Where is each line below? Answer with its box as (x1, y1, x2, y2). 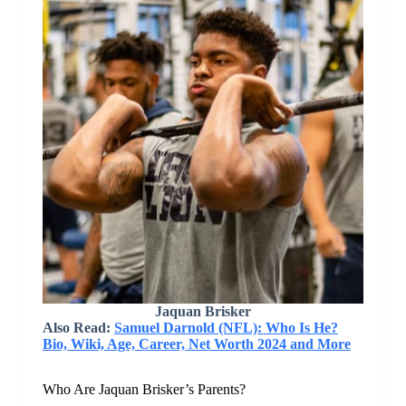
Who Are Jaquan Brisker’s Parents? (42, 381, 246, 397)
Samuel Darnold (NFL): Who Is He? (113, 319, 338, 335)
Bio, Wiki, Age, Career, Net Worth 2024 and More (42, 335, 351, 352)
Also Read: (42, 319, 114, 335)
